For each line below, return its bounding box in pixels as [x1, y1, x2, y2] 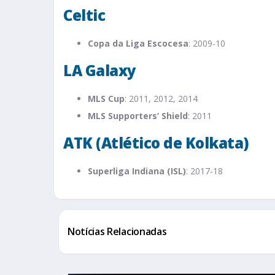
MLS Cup [88, 93, 125, 105]
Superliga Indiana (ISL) [88, 165, 186, 177]
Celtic [63, 5, 106, 26]
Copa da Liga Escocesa [88, 37, 188, 50]
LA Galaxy [63, 60, 136, 81]
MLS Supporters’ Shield [88, 110, 188, 122]
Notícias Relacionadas [68, 225, 167, 239]
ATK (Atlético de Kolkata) [63, 133, 249, 153]
